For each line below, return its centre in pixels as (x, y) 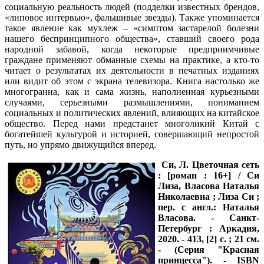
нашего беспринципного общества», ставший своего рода (132, 38)
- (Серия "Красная (209, 249)
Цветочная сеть (225, 164)
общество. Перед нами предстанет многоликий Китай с (132, 123)
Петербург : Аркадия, (209, 228)
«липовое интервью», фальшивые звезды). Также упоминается (132, 17)
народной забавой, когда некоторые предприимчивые (132, 49)
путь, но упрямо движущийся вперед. (80, 144)
